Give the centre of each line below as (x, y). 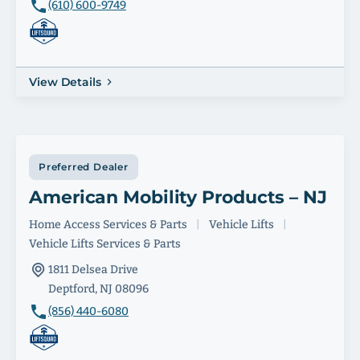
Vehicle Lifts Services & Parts (105, 244)
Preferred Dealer (84, 167)
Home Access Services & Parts (109, 225)
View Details (65, 82)
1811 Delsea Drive (93, 270)
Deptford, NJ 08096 (98, 289)
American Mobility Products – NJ (178, 197)
